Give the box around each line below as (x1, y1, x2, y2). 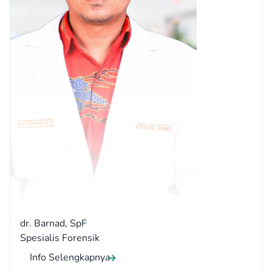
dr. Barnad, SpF (20, 217, 87, 231)
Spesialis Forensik (20, 231, 100, 245)
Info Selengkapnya (30, 251, 110, 265)
